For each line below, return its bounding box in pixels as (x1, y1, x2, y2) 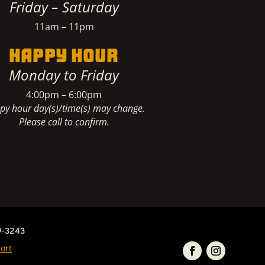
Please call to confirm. (18, 115, 109, 128)
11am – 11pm (34, 20, 94, 33)
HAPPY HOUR (9, 43, 119, 62)
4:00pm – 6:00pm (26, 88, 102, 101)
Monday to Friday (9, 64, 119, 85)
